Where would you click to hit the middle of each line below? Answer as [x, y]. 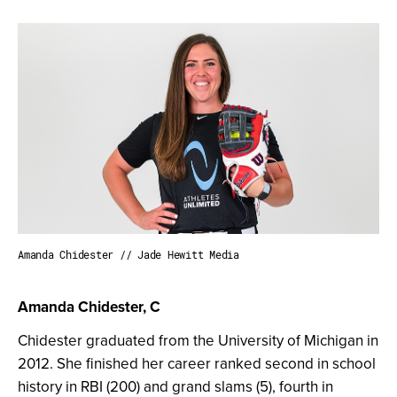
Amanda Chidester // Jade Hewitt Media [128, 255]
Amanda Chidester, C [89, 307]
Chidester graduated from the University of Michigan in [198, 341]
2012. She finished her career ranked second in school [197, 364]
